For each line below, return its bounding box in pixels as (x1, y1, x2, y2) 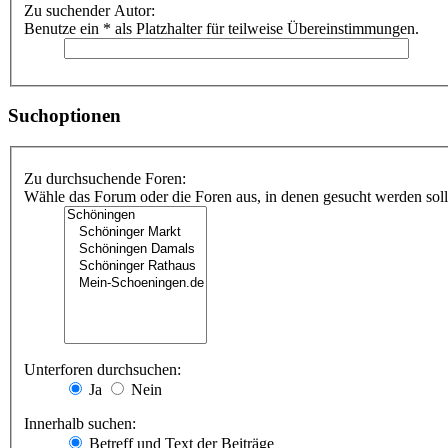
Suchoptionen (8, 105, 121, 127)
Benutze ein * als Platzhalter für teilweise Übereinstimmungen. (24, 19, 419, 37)
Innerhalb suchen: (24, 414, 136, 432)
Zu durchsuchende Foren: (24, 169, 186, 187)
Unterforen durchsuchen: (24, 360, 181, 378)
